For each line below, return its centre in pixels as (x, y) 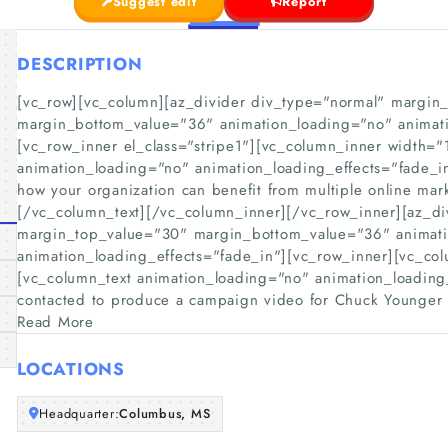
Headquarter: (79, 413)
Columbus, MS (165, 413)
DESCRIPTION (80, 64)
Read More (55, 322)
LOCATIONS (71, 368)
